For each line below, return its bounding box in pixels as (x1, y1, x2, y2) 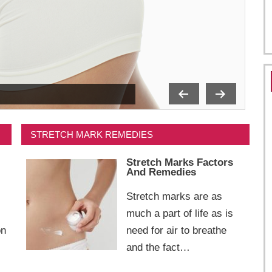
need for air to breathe (126, 224, 226, 237)
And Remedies (126, 166, 196, 178)
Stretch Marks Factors (126, 157, 233, 168)
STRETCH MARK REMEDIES (30, 129, 153, 140)
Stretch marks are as (126, 190, 222, 203)
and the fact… (126, 241, 190, 254)
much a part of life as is (126, 207, 233, 220)
